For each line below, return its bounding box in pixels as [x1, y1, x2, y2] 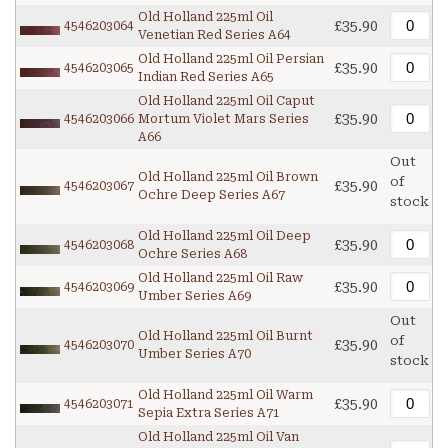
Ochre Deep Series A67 [138, 188, 285, 203]
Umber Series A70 [138, 347, 251, 362]
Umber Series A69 [138, 289, 251, 304]
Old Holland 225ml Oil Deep [138, 229, 311, 244]
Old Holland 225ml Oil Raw [138, 271, 303, 286]
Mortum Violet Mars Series [138, 112, 309, 127]
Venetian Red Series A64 [138, 28, 291, 43]
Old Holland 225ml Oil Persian [138, 52, 324, 67]
